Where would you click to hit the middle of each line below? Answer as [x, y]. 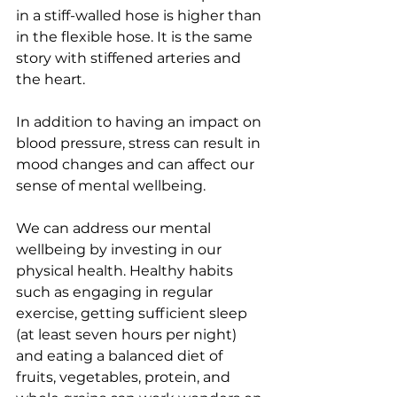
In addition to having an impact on [140, 122]
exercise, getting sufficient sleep [133, 313]
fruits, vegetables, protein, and [125, 377]
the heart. [56, 79]
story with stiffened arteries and [130, 58]
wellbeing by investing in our [121, 249]
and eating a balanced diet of [121, 356]
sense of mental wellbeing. [113, 186]
